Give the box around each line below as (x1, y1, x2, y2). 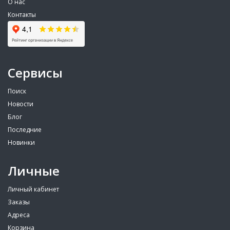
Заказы (8, 198, 30, 206)
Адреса (8, 210, 30, 219)
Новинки (8, 138, 35, 147)
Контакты (8, 10, 36, 19)
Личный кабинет (8, 185, 59, 194)
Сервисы (8, 64, 63, 81)
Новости (8, 100, 33, 108)
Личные (8, 162, 60, 179)
